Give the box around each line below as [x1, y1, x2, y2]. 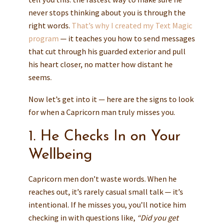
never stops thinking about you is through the [28, 7, 186, 17]
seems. [28, 72, 52, 82]
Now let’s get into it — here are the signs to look [28, 94, 194, 104]
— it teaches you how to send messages [58, 33, 195, 43]
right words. [28, 20, 72, 30]
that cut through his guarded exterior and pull [28, 46, 186, 56]
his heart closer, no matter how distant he [28, 59, 173, 69]
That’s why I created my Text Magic [71, 20, 192, 30]
